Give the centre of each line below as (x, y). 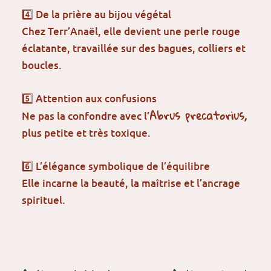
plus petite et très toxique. (87, 133)
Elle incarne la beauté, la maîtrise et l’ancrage (131, 183)
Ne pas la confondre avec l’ (86, 116)
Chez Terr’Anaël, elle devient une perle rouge (131, 31)
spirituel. (44, 200)
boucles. (42, 65)
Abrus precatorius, (198, 116)
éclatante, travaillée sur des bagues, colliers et (134, 48)
